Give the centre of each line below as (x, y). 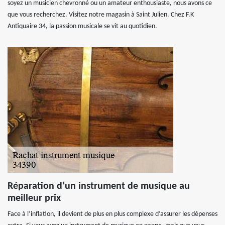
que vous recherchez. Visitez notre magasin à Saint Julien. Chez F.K (101, 15)
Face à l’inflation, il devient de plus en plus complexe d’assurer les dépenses (113, 214)
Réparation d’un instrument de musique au (99, 186)
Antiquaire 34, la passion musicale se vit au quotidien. (82, 26)
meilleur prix (34, 198)
